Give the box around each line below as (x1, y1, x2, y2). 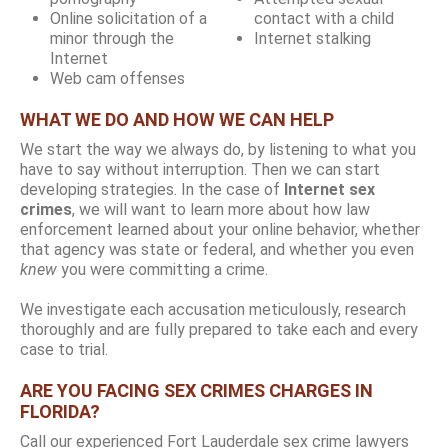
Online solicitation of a (50, 8, 207, 28)
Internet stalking (254, 28, 371, 48)
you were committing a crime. (61, 259, 268, 279)
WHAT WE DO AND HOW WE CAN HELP (20, 108, 334, 130)
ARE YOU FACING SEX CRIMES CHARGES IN (20, 379, 373, 401)
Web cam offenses (50, 68, 185, 88)
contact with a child (254, 8, 394, 28)
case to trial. (20, 339, 108, 359)
